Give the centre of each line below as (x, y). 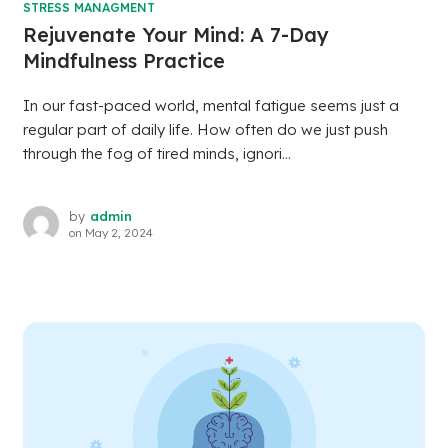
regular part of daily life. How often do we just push (205, 130)
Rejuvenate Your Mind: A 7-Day (175, 35)
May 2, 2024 (118, 233)
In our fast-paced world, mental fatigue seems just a (210, 106)
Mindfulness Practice (123, 61)
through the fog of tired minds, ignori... (156, 154)
